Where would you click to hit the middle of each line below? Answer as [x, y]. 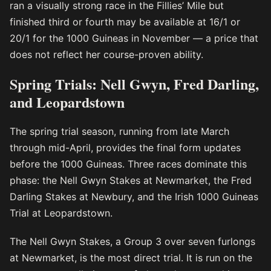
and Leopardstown [67, 102]
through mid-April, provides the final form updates [125, 148]
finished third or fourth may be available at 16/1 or [125, 22]
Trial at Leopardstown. [61, 213]
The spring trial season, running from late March [119, 132]
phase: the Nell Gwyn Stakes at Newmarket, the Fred [131, 181]
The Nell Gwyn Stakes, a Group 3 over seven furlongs [132, 242]
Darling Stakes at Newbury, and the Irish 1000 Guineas [134, 197]
